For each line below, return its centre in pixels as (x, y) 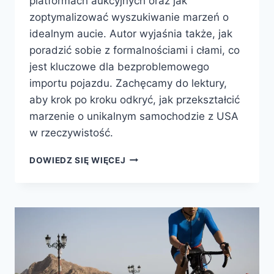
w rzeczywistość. (71, 132)
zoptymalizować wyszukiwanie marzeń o (129, 17)
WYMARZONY (156, 183)
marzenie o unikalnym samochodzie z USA (134, 116)
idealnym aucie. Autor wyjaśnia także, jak (131, 33)
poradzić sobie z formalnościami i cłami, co (135, 50)
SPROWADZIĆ (156, 170)
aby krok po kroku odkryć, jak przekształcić (135, 99)
